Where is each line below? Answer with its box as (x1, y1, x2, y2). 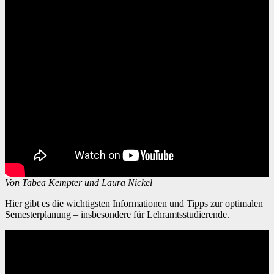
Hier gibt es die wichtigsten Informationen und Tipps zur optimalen (5, 198, 12, 209)
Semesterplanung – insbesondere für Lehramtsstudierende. (5, 209, 229, 220)
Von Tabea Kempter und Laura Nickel (5, 177, 152, 188)
